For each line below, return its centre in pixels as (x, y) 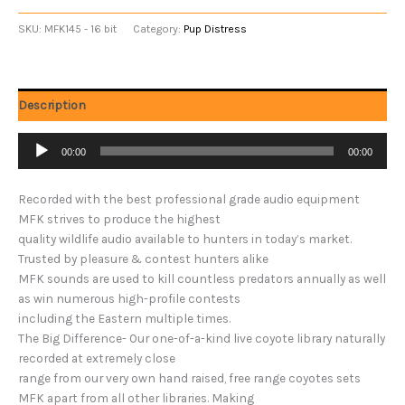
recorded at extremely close (97, 358)
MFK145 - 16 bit (80, 29)
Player (33, 162)
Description (52, 104)
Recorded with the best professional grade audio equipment (189, 199)
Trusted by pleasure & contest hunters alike (143, 259)
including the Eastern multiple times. (124, 319)
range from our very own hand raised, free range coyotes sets (189, 378)
